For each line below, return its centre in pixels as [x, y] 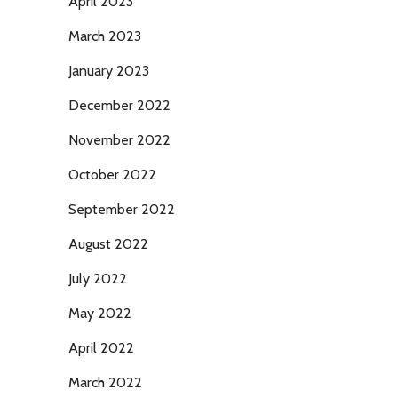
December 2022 [119, 105]
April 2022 [101, 348]
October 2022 [112, 175]
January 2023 [109, 71]
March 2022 [105, 382]
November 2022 [119, 140]
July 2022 [98, 279]
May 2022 [100, 313]
